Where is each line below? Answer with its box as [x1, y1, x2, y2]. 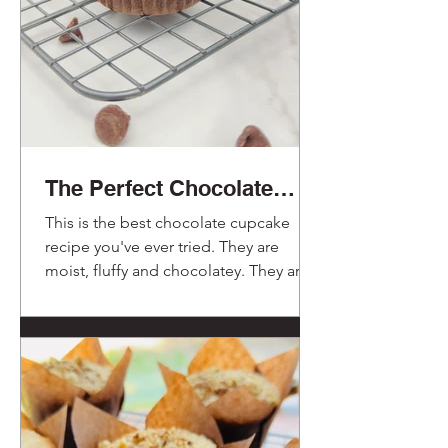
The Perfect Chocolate [45, 174, 273, 201]
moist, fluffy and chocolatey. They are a [45, 260, 321, 280]
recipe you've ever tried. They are [45, 236, 279, 256]
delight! [45, 284, 102, 304]
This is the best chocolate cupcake [45, 212, 290, 232]
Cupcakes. [45, 200, 153, 227]
